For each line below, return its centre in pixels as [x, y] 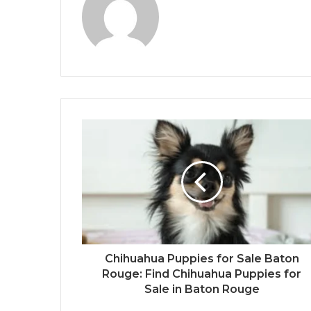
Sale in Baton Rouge [202, 289]
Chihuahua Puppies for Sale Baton [202, 259]
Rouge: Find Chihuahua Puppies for [202, 274]
